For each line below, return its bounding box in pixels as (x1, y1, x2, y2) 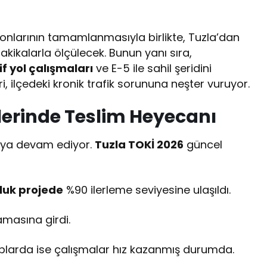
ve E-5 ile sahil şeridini (93, 61, 212, 76)
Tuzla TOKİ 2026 (95, 137, 184, 153)
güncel (184, 137, 223, 153)
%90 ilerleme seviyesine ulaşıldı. (63, 182, 231, 198)
